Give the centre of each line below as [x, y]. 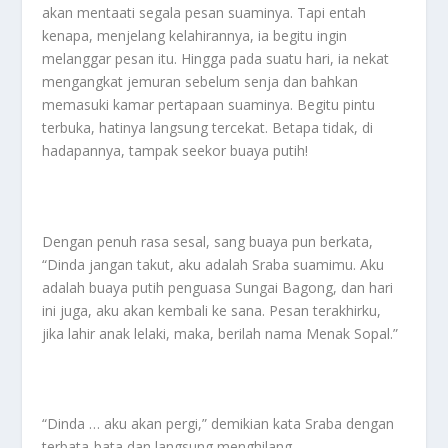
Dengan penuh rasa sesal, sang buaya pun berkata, [208, 241]
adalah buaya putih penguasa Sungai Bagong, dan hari [218, 287]
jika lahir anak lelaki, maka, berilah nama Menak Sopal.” [220, 333]
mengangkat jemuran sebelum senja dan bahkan [200, 81]
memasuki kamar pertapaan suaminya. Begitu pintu [209, 104]
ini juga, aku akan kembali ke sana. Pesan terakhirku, [212, 310]
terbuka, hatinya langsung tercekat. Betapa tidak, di [208, 127]
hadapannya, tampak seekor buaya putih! [175, 150]
